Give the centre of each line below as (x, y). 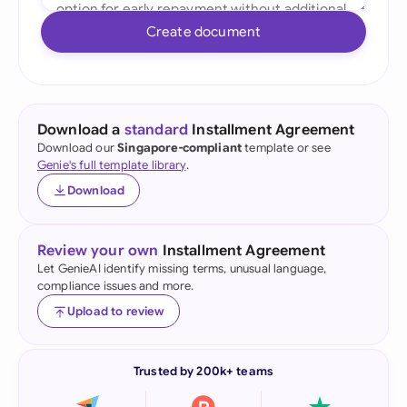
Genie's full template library (112, 165)
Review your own (98, 251)
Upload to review (116, 311)
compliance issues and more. (116, 286)
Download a (81, 130)
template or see (286, 148)
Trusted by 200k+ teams (203, 371)
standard (156, 130)
